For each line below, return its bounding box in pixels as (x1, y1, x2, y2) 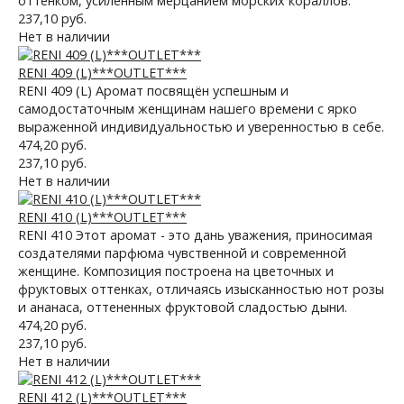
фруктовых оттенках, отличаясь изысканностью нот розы (18, 280, 384, 298)
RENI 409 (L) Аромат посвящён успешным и (18, 82, 289, 99)
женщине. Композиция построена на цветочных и (18, 262, 334, 280)
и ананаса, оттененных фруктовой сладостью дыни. (18, 298, 347, 316)
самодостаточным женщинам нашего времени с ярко (18, 100, 357, 117)
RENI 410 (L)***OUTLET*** (18, 208, 187, 225)
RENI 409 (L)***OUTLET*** (18, 64, 187, 81)
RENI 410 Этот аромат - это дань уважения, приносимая (18, 226, 372, 243)
